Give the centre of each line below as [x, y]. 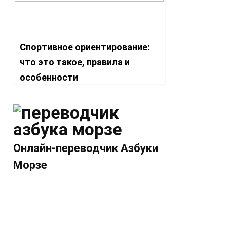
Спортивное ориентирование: [85, 47]
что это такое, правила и [75, 62]
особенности [49, 77]
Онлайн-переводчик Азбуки [86, 148]
